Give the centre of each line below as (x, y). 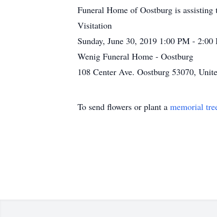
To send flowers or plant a (124, 107)
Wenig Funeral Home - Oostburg (135, 56)
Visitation (95, 25)
